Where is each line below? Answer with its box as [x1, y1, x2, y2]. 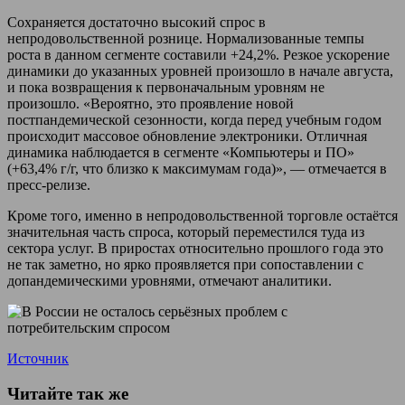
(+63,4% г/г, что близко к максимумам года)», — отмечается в [7, 160, 387, 176]
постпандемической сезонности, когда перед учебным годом [7, 111, 381, 127]
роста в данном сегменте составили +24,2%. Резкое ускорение [7, 46, 390, 62]
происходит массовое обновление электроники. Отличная [7, 127, 367, 144]
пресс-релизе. [7, 176, 90, 193]
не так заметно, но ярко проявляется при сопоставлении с [7, 256, 363, 272]
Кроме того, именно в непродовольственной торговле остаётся [7, 207, 398, 223]
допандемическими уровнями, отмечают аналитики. [7, 272, 332, 288]
